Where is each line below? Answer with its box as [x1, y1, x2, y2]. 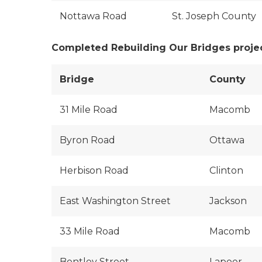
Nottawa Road [60, 11, 127, 22]
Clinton [209, 165, 243, 176]
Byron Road [60, 135, 115, 146]
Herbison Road [60, 165, 129, 176]
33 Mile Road [60, 226, 120, 237]
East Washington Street [60, 195, 171, 206]
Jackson [209, 195, 247, 206]
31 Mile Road [60, 104, 118, 115]
